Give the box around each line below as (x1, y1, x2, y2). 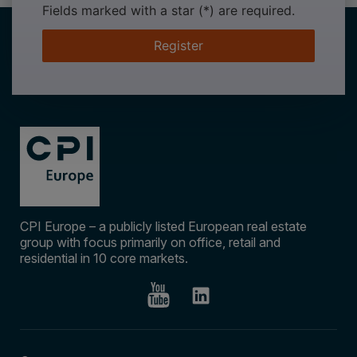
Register (154, 37, 203, 54)
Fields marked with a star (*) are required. (42, 2, 295, 18)
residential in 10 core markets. (20, 249, 188, 266)
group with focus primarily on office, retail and (20, 233, 280, 250)
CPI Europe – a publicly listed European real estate (20, 218, 307, 234)
